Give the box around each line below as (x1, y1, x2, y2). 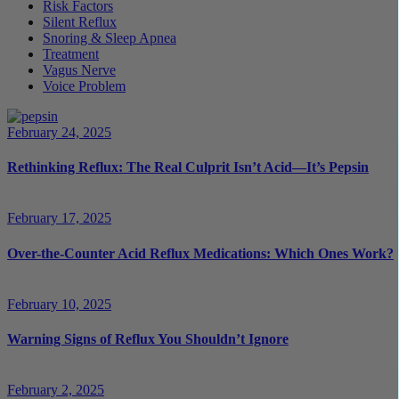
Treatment (43, 45, 99, 61)
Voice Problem (43, 77, 126, 94)
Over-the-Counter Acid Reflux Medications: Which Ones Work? (7, 245, 394, 261)
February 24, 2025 (7, 124, 111, 140)
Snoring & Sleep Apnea (43, 29, 176, 45)
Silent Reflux (43, 13, 117, 29)
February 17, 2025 (7, 210, 111, 226)
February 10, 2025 (7, 296, 111, 312)
